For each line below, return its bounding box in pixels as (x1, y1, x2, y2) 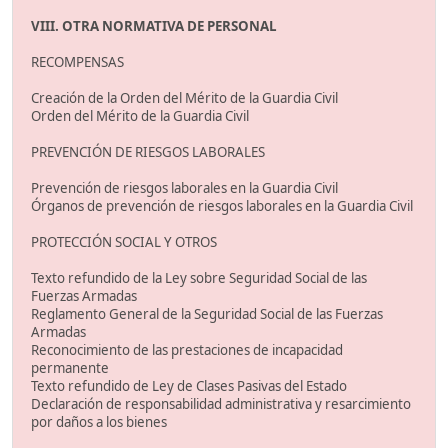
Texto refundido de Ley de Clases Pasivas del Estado (31, 377, 347, 396)
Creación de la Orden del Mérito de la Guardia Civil (31, 89, 338, 108)
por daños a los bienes (31, 413, 167, 432)
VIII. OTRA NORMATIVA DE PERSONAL (31, 17, 277, 36)
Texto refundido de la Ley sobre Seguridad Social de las (31, 269, 367, 288)
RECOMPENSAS (31, 53, 124, 72)
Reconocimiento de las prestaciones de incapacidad (31, 341, 343, 360)
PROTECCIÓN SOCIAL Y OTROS (31, 233, 217, 252)
